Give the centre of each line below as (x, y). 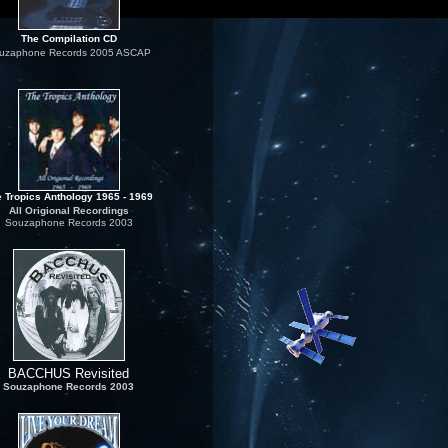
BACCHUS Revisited (68, 373)
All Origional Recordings (68, 210)
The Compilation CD (68, 38)
